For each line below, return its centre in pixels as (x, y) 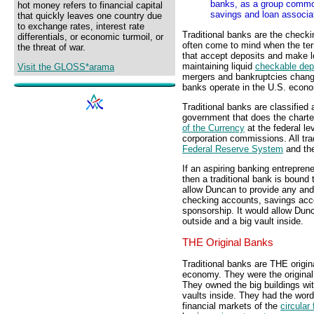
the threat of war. (52, 47)
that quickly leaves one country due (90, 16)
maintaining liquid (219, 66)
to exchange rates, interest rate (81, 26)
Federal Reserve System (233, 149)
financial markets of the (231, 306)
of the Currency (213, 128)
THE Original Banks (228, 243)
